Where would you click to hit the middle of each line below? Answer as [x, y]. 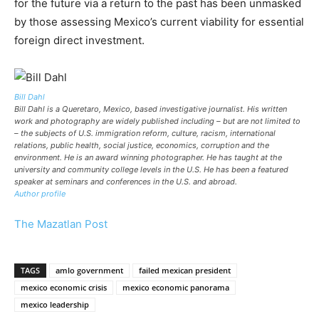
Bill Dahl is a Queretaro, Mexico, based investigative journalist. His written [151, 109]
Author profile [40, 193]
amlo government [89, 270]
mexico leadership [55, 304]
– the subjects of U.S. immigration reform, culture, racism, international [145, 133]
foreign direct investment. [79, 40]
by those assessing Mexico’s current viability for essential [159, 21]
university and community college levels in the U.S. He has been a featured [151, 169]
